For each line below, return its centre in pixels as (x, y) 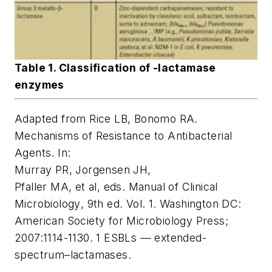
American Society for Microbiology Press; (121, 221)
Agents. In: (43, 153)
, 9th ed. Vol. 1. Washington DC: (161, 204)
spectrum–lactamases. (73, 255)
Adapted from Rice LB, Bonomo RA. (106, 119)
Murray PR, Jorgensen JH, (83, 170)
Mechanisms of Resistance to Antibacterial (124, 136)
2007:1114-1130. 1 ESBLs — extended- (110, 238)
